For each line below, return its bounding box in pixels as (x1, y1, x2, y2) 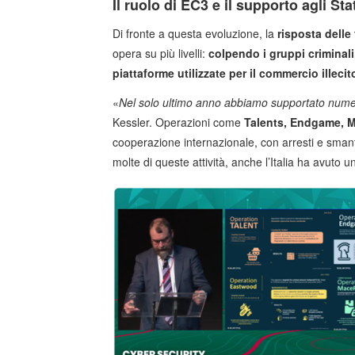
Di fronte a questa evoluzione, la (113, 25, 277, 42)
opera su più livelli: (113, 45, 208, 62)
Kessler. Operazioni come (113, 114, 244, 131)
